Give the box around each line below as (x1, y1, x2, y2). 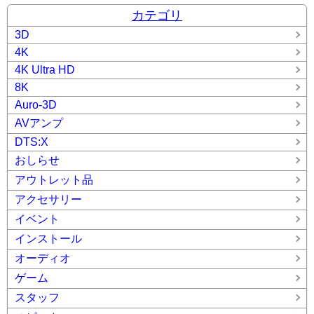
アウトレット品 (15, 173, 93, 186)
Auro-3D (15, 98, 57, 111)
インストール (15, 232, 82, 245)
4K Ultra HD (15, 63, 75, 76)
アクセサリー (15, 193, 82, 205)
